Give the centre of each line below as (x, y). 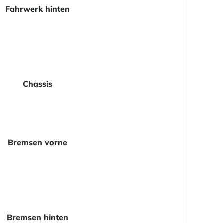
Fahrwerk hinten (38, 9)
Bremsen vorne (38, 143)
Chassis (38, 84)
